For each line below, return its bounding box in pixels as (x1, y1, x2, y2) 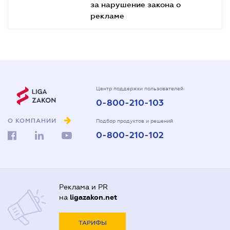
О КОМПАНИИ (8, 117, 56, 125)
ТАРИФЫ (78, 219, 107, 227)
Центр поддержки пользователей (96, 85, 183, 91)
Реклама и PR (59, 183, 108, 191)
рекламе (90, 10, 124, 20)
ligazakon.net (70, 193, 117, 202)
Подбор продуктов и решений (96, 118, 173, 124)
